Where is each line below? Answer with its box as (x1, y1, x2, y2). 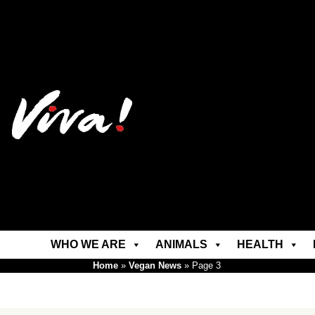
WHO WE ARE (50, 238, 126, 250)
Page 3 (192, 260, 221, 271)
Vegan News (129, 260, 181, 271)
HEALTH (236, 238, 283, 250)
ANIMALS (155, 238, 207, 250)
